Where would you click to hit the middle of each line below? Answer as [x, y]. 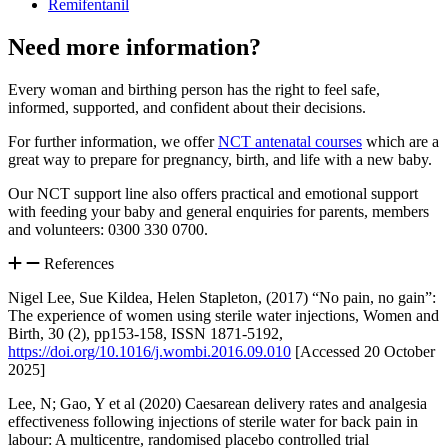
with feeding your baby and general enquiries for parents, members [218, 212]
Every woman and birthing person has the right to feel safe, [194, 90]
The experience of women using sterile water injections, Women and [223, 316]
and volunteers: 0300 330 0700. [108, 230]
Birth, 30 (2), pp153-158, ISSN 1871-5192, [145, 334]
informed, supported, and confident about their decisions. [187, 108]
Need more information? [134, 47]
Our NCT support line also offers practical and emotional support [213, 194]
